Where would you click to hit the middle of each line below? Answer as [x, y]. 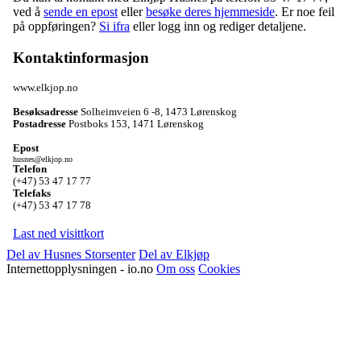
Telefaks [32, 193]
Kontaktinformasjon [81, 57]
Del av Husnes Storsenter [71, 254]
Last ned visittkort [58, 233]
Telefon [30, 169]
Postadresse [39, 124]
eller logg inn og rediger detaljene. [218, 27]
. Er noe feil [305, 12]
